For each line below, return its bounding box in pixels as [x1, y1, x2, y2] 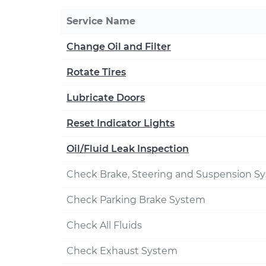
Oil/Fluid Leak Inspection [66, 143, 189, 154]
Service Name [66, 15, 135, 27]
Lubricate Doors [66, 92, 145, 103]
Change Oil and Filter [66, 41, 171, 52]
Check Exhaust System [66, 245, 178, 256]
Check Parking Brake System [66, 194, 205, 205]
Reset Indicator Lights [66, 118, 175, 129]
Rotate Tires [66, 66, 126, 78]
